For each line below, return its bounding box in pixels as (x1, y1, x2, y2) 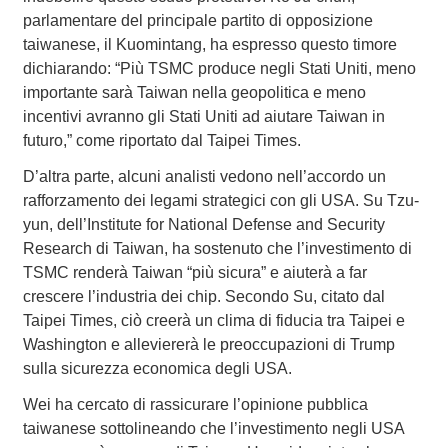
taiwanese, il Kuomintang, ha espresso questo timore (22, 36, 397, 54)
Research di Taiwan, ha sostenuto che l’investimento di (22, 240, 412, 258)
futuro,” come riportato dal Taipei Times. (22, 132, 301, 150)
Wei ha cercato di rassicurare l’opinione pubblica (22, 396, 368, 414)
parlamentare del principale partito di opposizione (22, 12, 373, 30)
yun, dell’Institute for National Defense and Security (22, 216, 385, 234)
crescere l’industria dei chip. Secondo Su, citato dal (22, 288, 385, 306)
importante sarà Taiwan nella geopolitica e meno (22, 84, 366, 102)
